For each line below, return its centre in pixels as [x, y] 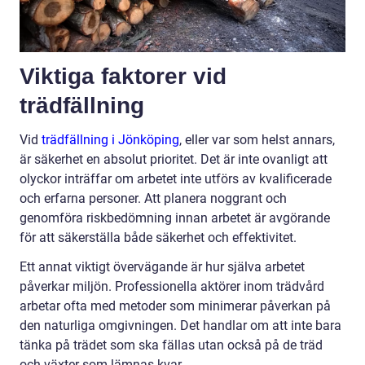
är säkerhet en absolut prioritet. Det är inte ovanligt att [174, 160]
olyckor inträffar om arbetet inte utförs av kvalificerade [176, 179]
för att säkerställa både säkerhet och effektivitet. [158, 238]
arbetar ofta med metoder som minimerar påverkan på [175, 306]
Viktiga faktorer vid [123, 77]
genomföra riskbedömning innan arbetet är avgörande [175, 218]
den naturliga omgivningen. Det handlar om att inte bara [180, 326]
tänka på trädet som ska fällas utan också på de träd [171, 345]
